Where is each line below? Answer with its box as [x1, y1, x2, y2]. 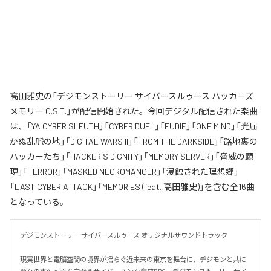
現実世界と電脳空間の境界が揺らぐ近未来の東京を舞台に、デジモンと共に [20, 255, 246, 264]
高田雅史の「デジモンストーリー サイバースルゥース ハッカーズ [10, 91, 253, 102]
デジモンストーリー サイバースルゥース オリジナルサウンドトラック [20, 231, 227, 240]
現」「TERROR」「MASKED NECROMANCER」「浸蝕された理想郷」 [10, 166, 239, 177]
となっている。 [10, 197, 68, 207]
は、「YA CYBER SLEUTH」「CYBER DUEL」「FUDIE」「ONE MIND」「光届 [10, 121, 258, 132]
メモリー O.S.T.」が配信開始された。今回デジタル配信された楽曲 [10, 106, 258, 117]
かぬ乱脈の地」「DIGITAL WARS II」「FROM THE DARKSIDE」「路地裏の [10, 136, 258, 147]
